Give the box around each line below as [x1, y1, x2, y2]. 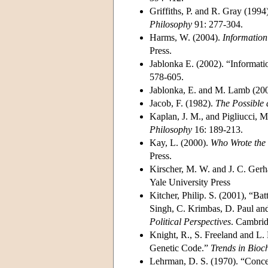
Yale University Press [150, 176, 230, 187]
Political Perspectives [150, 216, 231, 227]
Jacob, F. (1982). [150, 98, 215, 108]
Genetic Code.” [150, 242, 211, 253]
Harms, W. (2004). [150, 32, 223, 42]
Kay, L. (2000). [150, 137, 211, 148]
